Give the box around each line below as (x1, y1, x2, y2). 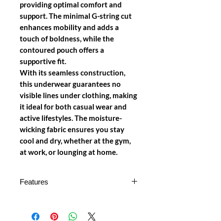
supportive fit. (20, 56, 66, 66)
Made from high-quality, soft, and (30, 206, 134, 215)
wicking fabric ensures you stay (20, 124, 124, 134)
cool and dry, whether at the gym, (20, 136, 131, 145)
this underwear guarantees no (20, 79, 121, 88)
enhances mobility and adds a (20, 22, 119, 32)
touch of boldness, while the (20, 34, 114, 43)
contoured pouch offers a (20, 45, 104, 54)
